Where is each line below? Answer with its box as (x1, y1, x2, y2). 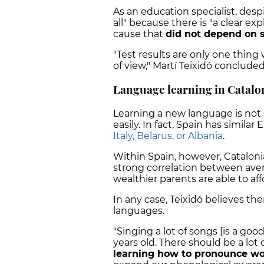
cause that (113, 28, 166, 39)
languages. (113, 205, 164, 217)
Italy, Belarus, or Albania (113, 130, 223, 142)
